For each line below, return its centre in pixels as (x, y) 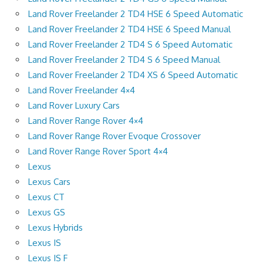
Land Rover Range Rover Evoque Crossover (114, 136)
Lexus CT (46, 197)
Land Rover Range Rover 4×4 (86, 120)
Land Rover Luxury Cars (74, 105)
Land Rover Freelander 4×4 (82, 90)
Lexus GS (47, 212)
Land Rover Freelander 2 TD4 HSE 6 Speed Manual (129, 29)
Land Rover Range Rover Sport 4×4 (98, 151)
